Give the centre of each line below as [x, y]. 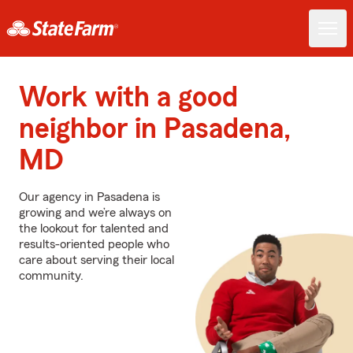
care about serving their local [97, 260]
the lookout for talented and [94, 229]
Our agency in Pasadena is [89, 197]
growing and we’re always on [95, 213]
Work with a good [128, 98]
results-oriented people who [94, 244]
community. [51, 276]
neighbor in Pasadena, [155, 129]
